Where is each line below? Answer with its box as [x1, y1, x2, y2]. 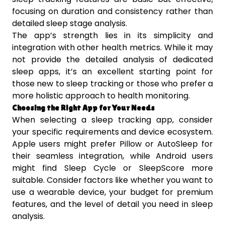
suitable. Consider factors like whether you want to [12, 174, 213, 186]
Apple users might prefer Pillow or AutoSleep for [12, 138, 213, 150]
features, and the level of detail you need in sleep [12, 198, 213, 210]
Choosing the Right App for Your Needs [12, 103, 155, 113]
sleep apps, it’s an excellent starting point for [12, 66, 213, 78]
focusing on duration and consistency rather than [12, 6, 213, 18]
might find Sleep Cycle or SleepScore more [12, 162, 213, 174]
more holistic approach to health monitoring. [12, 90, 190, 102]
